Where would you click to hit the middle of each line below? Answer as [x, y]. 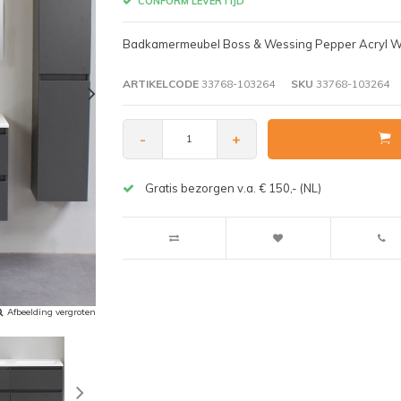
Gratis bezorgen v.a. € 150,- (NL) [233, 188]
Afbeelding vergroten [51, 311]
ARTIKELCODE [160, 83]
